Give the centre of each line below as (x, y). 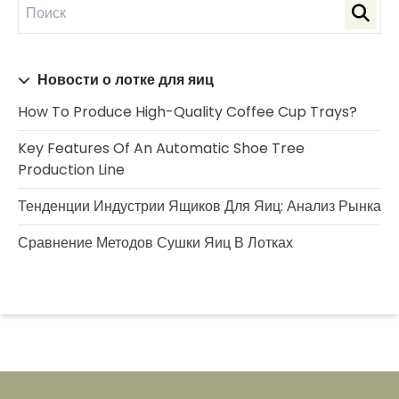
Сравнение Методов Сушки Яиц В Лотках (155, 243)
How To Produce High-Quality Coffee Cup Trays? (187, 112)
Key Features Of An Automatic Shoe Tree (161, 148)
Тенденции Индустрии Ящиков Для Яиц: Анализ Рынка (199, 206)
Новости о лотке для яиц (124, 80)
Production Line (71, 170)
